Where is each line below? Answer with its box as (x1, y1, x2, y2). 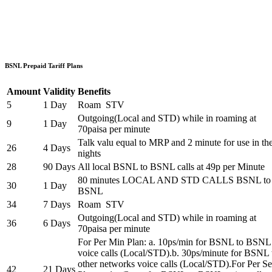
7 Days (43, 199, 70, 210)
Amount (7, 86, 41, 97)
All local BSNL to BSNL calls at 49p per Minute (78, 161, 265, 172)
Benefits (78, 86, 110, 97)
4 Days (43, 143, 70, 154)
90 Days (43, 161, 75, 172)
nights (78, 148, 101, 159)
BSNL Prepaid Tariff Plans (5, 62, 83, 70)
